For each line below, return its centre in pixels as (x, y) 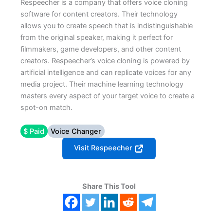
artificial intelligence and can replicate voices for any (106, 72)
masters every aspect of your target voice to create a (107, 96)
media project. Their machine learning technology (102, 84)
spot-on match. (46, 107)
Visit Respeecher (104, 148)
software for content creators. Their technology (99, 14)
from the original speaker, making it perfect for (96, 37)
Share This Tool (109, 186)
